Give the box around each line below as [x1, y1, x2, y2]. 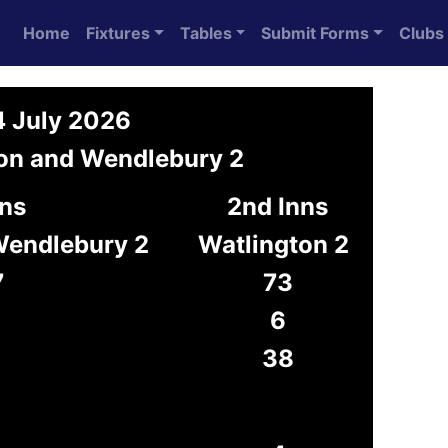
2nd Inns [227, 192, 328, 221]
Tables [179, 23, 232, 43]
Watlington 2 [198, 230, 349, 259]
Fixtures [86, 23, 150, 43]
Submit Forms [261, 23, 370, 43]
